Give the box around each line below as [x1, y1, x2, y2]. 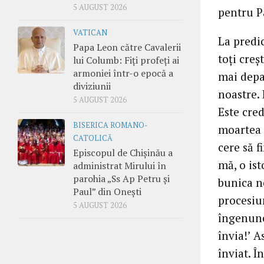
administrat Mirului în [73, 159, 166, 172]
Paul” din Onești [73, 184, 141, 198]
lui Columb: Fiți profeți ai [73, 53, 179, 67]
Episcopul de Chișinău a [73, 146, 173, 159]
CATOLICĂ [73, 133, 113, 143]
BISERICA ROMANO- [73, 120, 147, 130]
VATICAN [73, 27, 107, 38]
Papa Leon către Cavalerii [73, 40, 181, 54]
